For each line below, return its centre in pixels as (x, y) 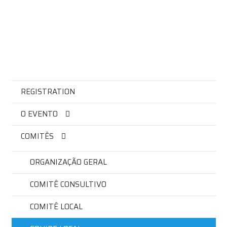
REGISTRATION (48, 91)
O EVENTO (39, 114)
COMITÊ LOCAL (56, 207)
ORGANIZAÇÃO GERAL (68, 162)
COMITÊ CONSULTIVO (68, 185)
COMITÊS (37, 136)
